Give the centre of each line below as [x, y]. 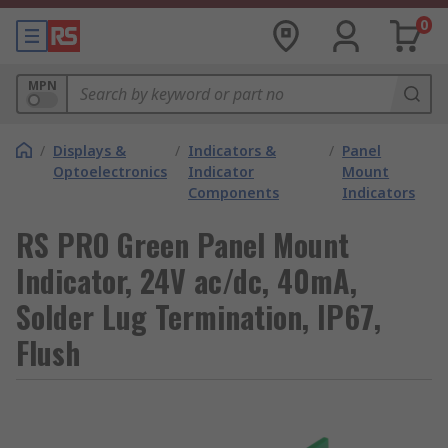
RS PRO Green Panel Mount [182, 244]
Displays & [89, 150]
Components [233, 192]
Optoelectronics [110, 171]
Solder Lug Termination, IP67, [198, 316]
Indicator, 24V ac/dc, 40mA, [186, 280]
